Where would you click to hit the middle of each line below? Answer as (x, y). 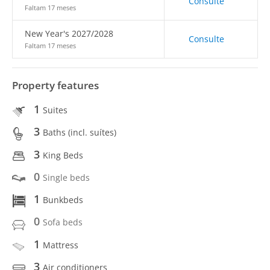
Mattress (61, 245)
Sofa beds (63, 222)
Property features (55, 85)
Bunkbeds (63, 200)
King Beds (63, 155)
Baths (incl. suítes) (80, 133)
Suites (55, 110)
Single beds (66, 177)
